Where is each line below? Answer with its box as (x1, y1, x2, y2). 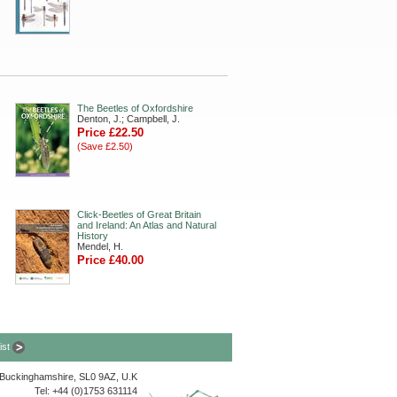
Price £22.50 (77, 126, 144, 139)
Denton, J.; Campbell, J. (77, 113, 180, 124)
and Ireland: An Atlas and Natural (77, 220, 216, 230)
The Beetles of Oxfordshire (77, 103, 193, 113)
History (77, 230, 108, 241)
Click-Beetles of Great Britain (77, 209, 201, 220)
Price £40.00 (77, 253, 144, 267)
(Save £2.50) (77, 141, 133, 152)
